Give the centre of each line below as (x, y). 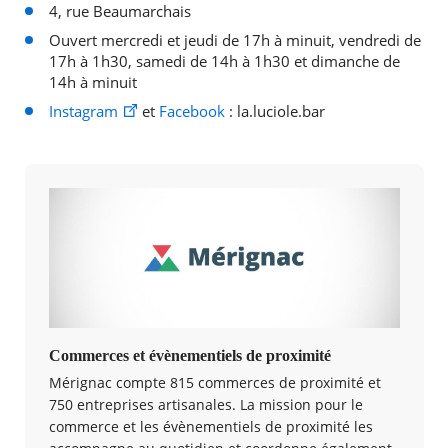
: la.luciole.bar (274, 111)
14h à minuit (92, 82)
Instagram (83, 111)
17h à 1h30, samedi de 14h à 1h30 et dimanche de (224, 61)
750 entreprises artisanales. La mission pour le (205, 405)
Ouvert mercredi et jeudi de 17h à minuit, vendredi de (234, 40)
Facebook (191, 111)
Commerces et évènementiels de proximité (189, 356)
